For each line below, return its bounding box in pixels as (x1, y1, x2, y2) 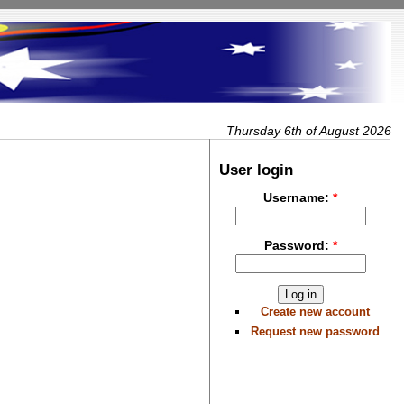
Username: (263, 190, 334, 205)
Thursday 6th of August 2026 (225, 123, 391, 138)
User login (219, 161, 294, 179)
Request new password (251, 324, 381, 338)
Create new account (261, 305, 371, 319)
